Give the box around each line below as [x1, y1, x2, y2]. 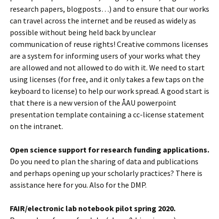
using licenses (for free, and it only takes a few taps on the [10, 74, 204, 85]
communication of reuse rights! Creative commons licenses [10, 39, 208, 49]
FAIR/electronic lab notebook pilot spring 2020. [10, 203, 175, 214]
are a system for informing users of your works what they [10, 51, 200, 61]
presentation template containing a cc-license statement [10, 109, 204, 120]
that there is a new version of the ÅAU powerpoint [10, 98, 176, 108]
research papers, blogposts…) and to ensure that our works [10, 4, 209, 14]
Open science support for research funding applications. [10, 145, 209, 155]
